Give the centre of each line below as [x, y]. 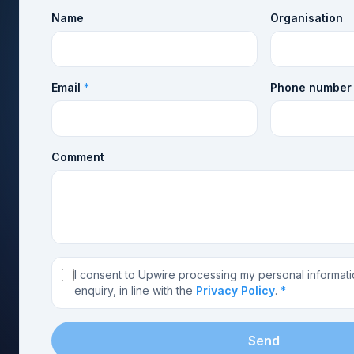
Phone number [311, 87]
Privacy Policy [235, 290]
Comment [78, 157]
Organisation [307, 18]
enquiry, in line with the [134, 290]
